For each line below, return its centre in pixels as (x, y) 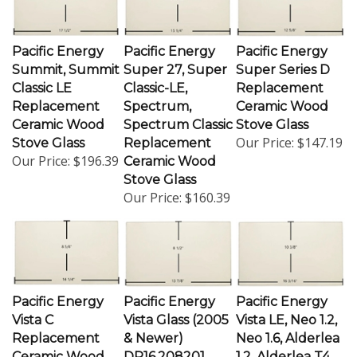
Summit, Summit (66, 63)
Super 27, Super (175, 63)
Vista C (33, 313)
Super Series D (283, 63)
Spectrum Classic (178, 118)
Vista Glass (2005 (176, 313)
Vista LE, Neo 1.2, (286, 313)
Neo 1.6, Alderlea (288, 331)
